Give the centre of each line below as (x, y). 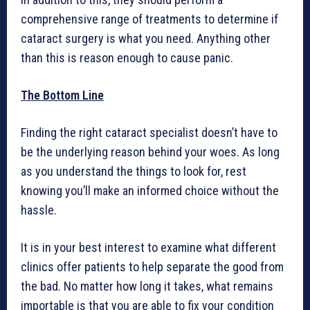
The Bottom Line (62, 95)
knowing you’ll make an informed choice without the (150, 191)
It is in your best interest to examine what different (148, 248)
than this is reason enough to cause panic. (127, 58)
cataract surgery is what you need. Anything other (146, 39)
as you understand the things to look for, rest (134, 172)
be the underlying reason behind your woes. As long (150, 152)
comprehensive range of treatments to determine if (149, 19)
